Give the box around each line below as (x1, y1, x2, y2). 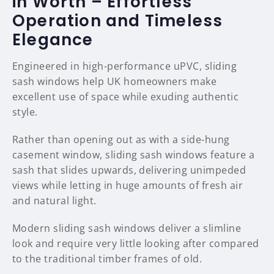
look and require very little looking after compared (12, 237, 259, 251)
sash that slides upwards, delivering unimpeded (12, 163, 246, 177)
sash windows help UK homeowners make (12, 75, 217, 89)
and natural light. (12, 194, 97, 208)
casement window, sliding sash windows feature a (12, 148, 255, 162)
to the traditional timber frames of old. (12, 252, 202, 266)
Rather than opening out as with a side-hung (12, 133, 230, 147)
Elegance (12, 29, 94, 51)
